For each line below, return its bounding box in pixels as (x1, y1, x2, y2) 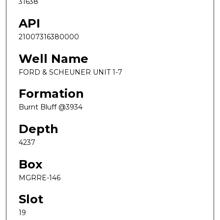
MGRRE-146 (19, 173, 60, 182)
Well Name (19, 51, 88, 66)
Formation (19, 86, 84, 101)
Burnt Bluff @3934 (19, 103, 82, 112)
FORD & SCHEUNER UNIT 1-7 (19, 67, 122, 77)
